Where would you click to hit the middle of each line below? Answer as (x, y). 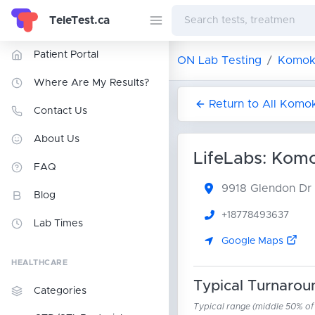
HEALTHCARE (40, 263)
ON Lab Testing (219, 60)
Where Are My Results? (91, 83)
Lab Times (58, 224)
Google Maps (253, 241)
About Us (57, 139)
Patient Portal (66, 55)
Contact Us (60, 111)
